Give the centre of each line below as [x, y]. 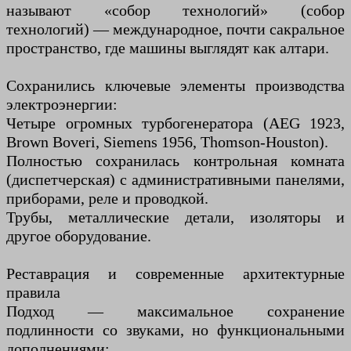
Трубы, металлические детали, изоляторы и [175, 217]
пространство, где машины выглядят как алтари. [168, 47]
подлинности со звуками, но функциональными [175, 329]
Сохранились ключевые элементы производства [175, 85]
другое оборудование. [79, 235]
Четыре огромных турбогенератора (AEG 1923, [175, 123]
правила [33, 292]
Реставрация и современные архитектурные [175, 273]
